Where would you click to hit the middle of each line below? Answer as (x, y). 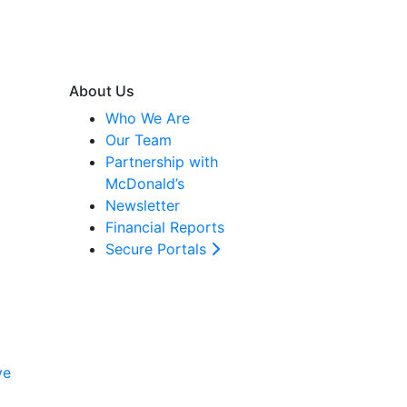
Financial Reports (165, 227)
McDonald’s (145, 184)
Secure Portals (158, 249)
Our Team (139, 140)
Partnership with (162, 162)
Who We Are (148, 118)
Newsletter (143, 205)
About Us (102, 91)
